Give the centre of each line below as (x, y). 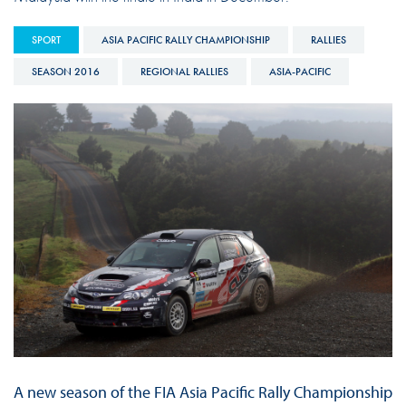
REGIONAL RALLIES (184, 71)
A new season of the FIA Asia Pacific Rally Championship (203, 392)
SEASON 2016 (65, 71)
